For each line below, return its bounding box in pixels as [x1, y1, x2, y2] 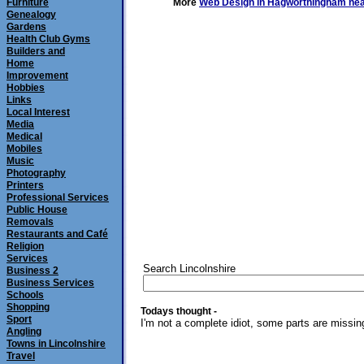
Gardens [6, 21, 46, 32]
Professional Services [6, 192, 109, 203]
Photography [6, 167, 66, 179]
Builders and [6, 45, 65, 57]
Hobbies [6, 82, 45, 93]
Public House [6, 204, 67, 215]
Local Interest [6, 106, 70, 118]
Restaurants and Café [6, 228, 108, 240]
